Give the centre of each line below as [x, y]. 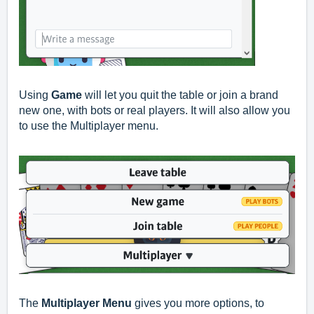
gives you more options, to [198, 303]
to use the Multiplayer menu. [89, 126]
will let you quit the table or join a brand [180, 95]
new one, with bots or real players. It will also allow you [155, 111]
